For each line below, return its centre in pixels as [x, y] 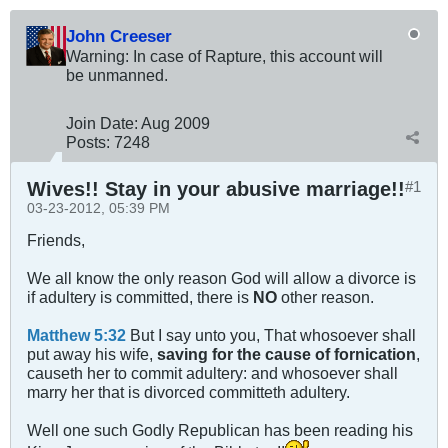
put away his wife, [92, 354]
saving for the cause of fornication [286, 354]
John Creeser [119, 36]
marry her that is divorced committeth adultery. [188, 392]
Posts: [88, 142]
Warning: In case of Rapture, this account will [224, 56]
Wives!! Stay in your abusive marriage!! [216, 189]
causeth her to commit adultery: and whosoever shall [212, 373]
